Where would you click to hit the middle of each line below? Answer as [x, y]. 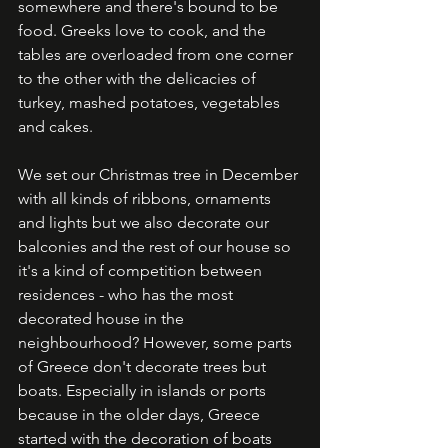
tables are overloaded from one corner [157, 54]
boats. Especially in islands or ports [144, 390]
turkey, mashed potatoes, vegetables [151, 102]
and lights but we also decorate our [145, 222]
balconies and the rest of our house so [156, 246]
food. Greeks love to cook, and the [144, 30]
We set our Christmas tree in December [160, 174]
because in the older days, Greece [141, 414]
